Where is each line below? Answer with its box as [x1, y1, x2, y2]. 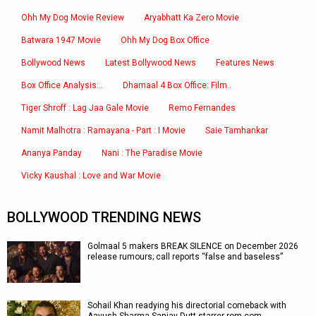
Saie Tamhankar [205, 126, 268, 135]
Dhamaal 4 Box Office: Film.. [123, 80, 231, 90]
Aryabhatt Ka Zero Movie [144, 13, 239, 23]
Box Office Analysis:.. [21, 80, 103, 90]
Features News [216, 58, 274, 68]
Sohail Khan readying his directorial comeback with [87, 300, 286, 310]
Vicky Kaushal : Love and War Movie [21, 171, 161, 181]
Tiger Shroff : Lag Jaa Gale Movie [21, 103, 149, 113]
